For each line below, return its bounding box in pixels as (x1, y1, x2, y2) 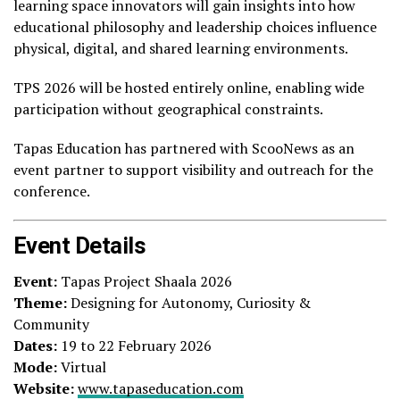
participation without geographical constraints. (13, 99, 323, 120)
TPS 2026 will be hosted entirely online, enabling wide (13, 78, 364, 98)
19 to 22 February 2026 (57, 336, 212, 356)
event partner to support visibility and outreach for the (13, 160, 373, 180)
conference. (13, 181, 90, 202)
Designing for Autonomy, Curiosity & (67, 293, 311, 313)
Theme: (13, 293, 67, 313)
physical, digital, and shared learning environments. (13, 38, 348, 59)
